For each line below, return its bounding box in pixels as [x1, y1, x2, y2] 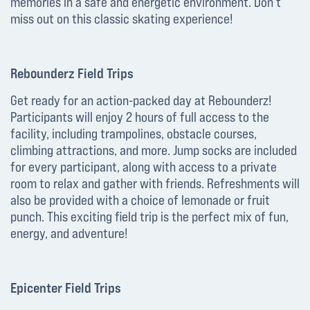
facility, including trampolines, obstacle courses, [10, 126, 257, 141]
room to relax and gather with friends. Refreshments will [10, 176, 300, 191]
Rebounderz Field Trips [10, 65, 134, 82]
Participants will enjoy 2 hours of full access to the [10, 109, 269, 125]
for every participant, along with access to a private [10, 159, 277, 174]
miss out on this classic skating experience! [10, 11, 233, 26]
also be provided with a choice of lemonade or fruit [10, 192, 270, 208]
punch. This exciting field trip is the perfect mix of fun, [10, 209, 289, 224]
